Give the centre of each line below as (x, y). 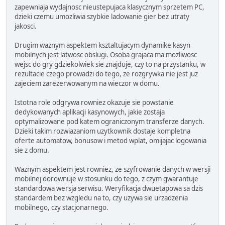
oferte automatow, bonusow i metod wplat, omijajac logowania (110, 140)
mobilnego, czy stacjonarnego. (62, 207)
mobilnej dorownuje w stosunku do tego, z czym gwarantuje (106, 179)
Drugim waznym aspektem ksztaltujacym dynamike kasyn (102, 45)
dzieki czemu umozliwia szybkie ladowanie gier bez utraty (102, 16)
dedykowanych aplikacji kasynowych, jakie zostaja (90, 112)
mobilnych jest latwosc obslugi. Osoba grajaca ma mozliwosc (106, 54)
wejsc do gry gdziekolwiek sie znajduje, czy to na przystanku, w (110, 64)
